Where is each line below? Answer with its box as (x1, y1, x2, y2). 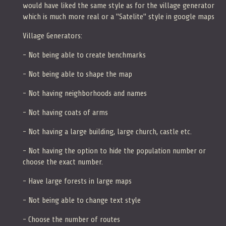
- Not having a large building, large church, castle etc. (23, 127, 192, 136)
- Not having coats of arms (23, 107, 108, 117)
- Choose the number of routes (23, 214, 120, 224)
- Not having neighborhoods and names (23, 88, 147, 98)
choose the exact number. (23, 157, 103, 166)
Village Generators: (23, 31, 82, 40)
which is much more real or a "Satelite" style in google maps (23, 12, 214, 21)
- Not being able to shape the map (23, 69, 132, 79)
